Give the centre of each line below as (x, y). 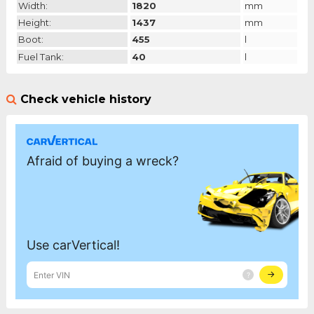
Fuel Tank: (41, 56)
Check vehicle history (86, 99)
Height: (34, 23)
